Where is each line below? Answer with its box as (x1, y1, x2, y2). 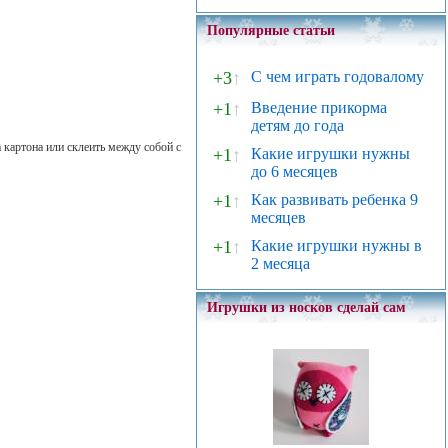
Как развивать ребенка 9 (251, 191, 418, 208)
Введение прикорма (251, 99, 387, 116)
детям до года (251, 117, 344, 134)
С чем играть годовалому (251, 68, 424, 85)
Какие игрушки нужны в (251, 237, 422, 254)
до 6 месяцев (251, 163, 338, 180)
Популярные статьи (207, 23, 335, 38)
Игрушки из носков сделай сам (207, 300, 406, 315)
